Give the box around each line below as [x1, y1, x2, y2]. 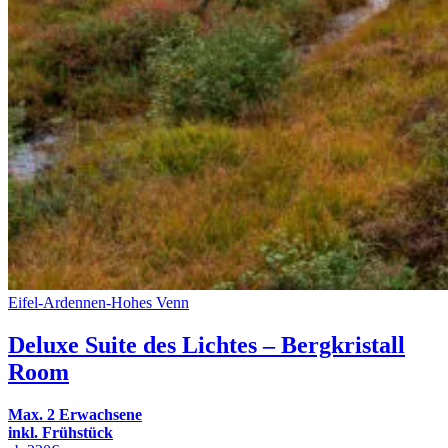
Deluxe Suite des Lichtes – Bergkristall [8, 331, 405, 358]
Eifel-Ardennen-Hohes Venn [8, 294, 189, 312]
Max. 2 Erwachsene [8, 405, 142, 423]
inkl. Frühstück [8, 423, 113, 441]
